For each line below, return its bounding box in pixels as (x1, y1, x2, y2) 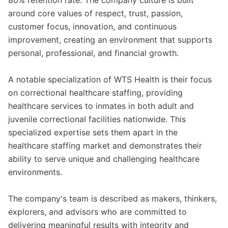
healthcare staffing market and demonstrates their (8, 140, 202, 151)
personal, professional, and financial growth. (8, 48, 179, 58)
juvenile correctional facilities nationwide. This (8, 114, 186, 124)
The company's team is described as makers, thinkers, (8, 193, 217, 204)
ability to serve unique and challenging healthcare (8, 154, 199, 164)
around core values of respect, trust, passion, (8, 8, 183, 18)
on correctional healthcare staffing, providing (8, 88, 183, 98)
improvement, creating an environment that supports (8, 35, 212, 45)
